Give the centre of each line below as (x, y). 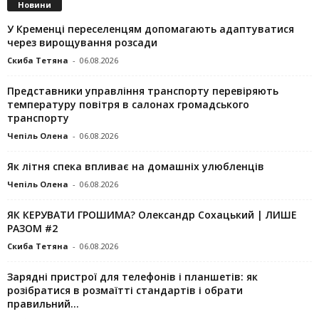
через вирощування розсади (82, 43)
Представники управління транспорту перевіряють (143, 91)
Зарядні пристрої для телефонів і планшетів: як (132, 277)
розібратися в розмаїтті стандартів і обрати (125, 291)
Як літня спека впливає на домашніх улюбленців (136, 167)
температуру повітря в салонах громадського (128, 105)
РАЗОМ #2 (32, 229)
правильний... (43, 304)
